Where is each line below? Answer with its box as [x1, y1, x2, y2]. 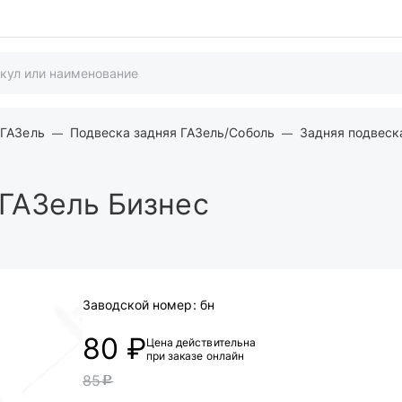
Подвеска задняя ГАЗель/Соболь [69, 125, 275, 140]
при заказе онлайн [146, 349, 244, 363]
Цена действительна [146, 336, 256, 349]
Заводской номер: [83, 297, 197, 312]
